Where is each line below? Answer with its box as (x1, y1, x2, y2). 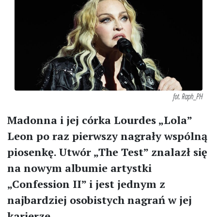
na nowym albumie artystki (7, 161, 152, 175)
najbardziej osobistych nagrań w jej (7, 193, 192, 207)
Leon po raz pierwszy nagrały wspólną (7, 129, 207, 143)
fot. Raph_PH (173, 91, 202, 102)
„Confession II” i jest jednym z (7, 177, 165, 191)
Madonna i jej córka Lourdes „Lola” (7, 113, 192, 127)
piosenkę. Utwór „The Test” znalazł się (7, 145, 207, 159)
